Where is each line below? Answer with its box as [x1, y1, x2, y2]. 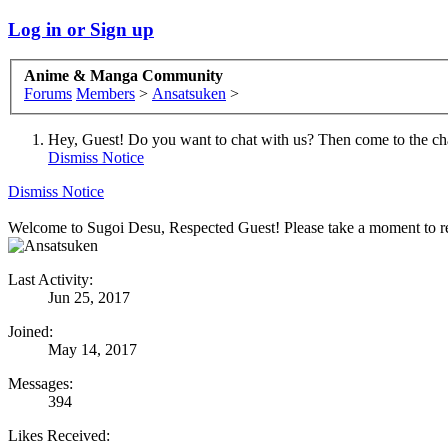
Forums [24, 85, 72, 103]
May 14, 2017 [48, 341, 137, 359]
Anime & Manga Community [24, 67, 223, 85]
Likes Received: [8, 427, 110, 445]
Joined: [8, 323, 53, 341]
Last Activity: [8, 271, 93, 289]
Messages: [8, 375, 73, 393]
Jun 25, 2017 [48, 289, 130, 307]
